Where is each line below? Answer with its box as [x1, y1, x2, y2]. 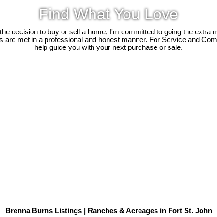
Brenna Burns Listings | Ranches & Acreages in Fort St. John [5, 207, 212, 215]
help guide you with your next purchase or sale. [34, 43, 183, 51]
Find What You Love [39, 5, 178, 22]
